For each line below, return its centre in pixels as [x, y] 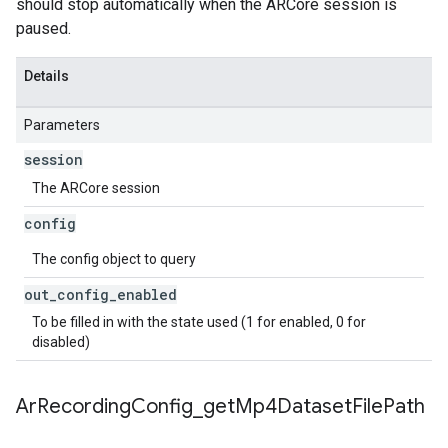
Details [46, 76]
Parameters [62, 125]
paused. [43, 28]
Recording [84, 406]
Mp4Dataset [293, 406]
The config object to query [114, 259]
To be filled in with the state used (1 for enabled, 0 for [199, 322]
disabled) [61, 342]
